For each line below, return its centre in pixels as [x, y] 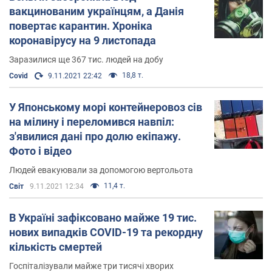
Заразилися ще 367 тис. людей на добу [86, 59]
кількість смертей [56, 246]
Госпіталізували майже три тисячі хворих [91, 266]
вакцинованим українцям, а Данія [97, 11]
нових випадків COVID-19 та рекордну [106, 232]
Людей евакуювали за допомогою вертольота [101, 170]
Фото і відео [40, 151]
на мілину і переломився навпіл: [92, 121]
